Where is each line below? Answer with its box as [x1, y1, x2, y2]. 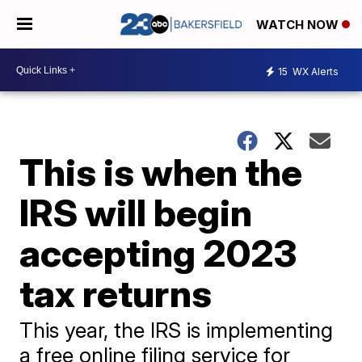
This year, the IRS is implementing [19, 318, 334, 343]
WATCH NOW [256, 17, 342, 33]
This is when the [19, 149, 303, 195]
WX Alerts [290, 65, 339, 78]
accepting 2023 [19, 230, 297, 276]
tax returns [19, 271, 213, 316]
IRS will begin [19, 190, 253, 235]
